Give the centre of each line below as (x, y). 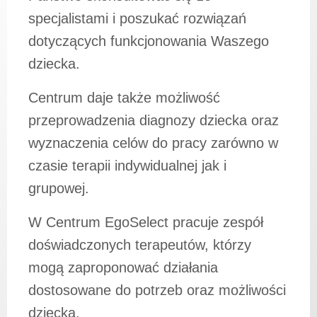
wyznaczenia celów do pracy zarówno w (153, 143)
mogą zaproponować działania (123, 267)
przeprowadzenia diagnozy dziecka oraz (154, 120)
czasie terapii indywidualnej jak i (127, 166)
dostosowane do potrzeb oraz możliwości (157, 290)
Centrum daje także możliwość (124, 98)
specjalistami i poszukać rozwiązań (137, 18)
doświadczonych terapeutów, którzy (140, 245)
